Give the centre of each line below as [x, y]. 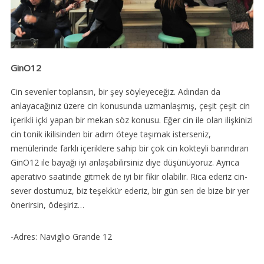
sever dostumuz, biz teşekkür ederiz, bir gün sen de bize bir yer [130, 191]
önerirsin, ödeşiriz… [47, 205]
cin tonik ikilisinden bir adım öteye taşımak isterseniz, [110, 134]
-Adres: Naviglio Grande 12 [61, 237]
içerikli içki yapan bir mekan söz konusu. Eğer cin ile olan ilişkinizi [131, 120]
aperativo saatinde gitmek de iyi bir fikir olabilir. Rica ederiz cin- [129, 177]
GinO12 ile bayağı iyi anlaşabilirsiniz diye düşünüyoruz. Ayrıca [125, 163]
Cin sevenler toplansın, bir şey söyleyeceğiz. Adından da [115, 92]
